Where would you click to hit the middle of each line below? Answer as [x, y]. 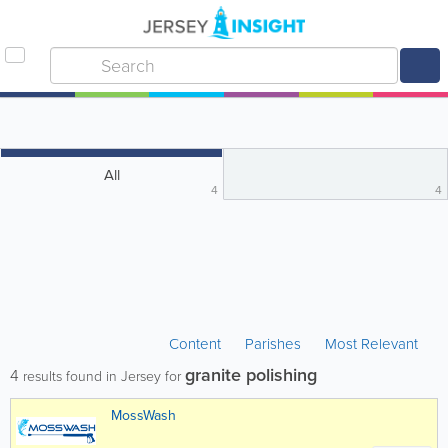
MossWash [143, 415]
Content [197, 344]
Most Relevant [371, 344]
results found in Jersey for [102, 376]
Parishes [273, 344]
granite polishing [251, 375]
